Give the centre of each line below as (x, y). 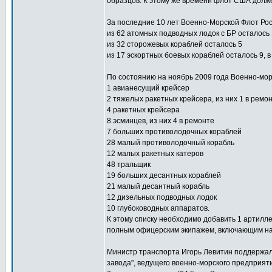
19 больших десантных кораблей (164, 175)
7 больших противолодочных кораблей (174, 132)
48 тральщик (129, 165)
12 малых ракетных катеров (155, 154)
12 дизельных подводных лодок (162, 197)
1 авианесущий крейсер (148, 88)
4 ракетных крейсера (143, 110)
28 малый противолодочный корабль (171, 143)
